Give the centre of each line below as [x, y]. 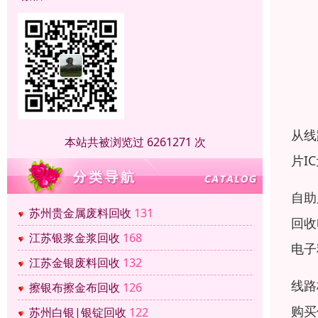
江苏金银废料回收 [75, 263]
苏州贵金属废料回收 [80, 213]
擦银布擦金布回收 [75, 288]
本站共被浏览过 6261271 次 [135, 142]
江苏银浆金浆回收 [75, 238]
